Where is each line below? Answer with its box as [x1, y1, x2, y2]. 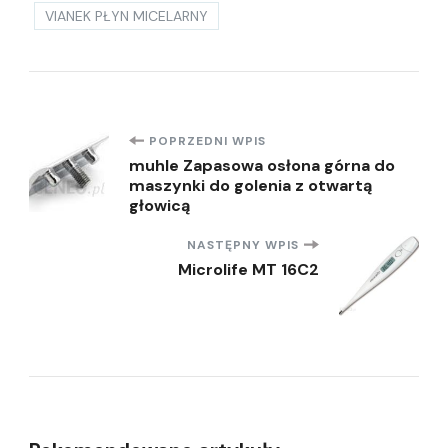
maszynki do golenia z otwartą [129, 174, 372, 196]
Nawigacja [28, 129, 229, 181]
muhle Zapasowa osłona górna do [129, 154, 395, 176]
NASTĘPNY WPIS [187, 236, 299, 253]
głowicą [129, 194, 190, 216]
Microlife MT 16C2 [178, 258, 319, 280]
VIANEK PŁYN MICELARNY [45, 6, 208, 25]
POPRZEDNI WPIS [149, 132, 266, 149]
